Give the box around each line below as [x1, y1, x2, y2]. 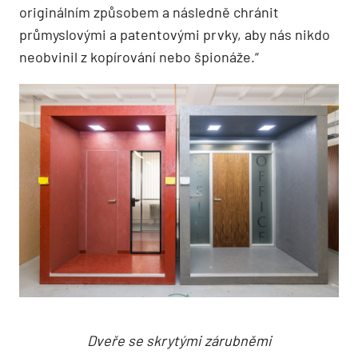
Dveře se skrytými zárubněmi [86, 331, 272, 349]
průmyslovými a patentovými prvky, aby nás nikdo [19, 26, 330, 44]
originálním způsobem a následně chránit [19, 3, 279, 22]
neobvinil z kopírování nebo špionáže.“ [19, 48, 259, 66]
